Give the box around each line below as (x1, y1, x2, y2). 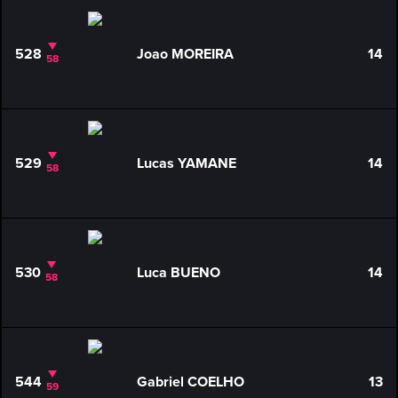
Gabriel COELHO (136, 373, 244, 391)
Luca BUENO (136, 264, 220, 282)
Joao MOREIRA (136, 45, 234, 63)
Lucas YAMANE (136, 155, 236, 172)
